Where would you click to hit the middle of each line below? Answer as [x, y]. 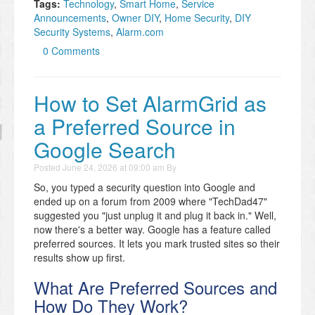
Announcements [70, 17]
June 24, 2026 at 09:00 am [114, 167]
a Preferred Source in [135, 126]
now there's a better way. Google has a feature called [152, 229]
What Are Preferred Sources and [155, 287]
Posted [48, 167]
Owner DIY [135, 17]
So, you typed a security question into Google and [144, 187]
